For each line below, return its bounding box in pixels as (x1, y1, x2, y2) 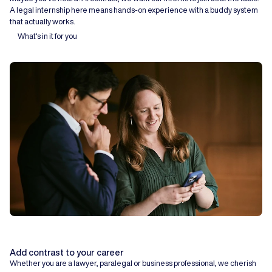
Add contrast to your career (10, 248, 124, 257)
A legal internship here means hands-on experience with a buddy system (10, 5, 258, 14)
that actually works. (10, 17, 75, 25)
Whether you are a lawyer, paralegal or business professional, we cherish (10, 259, 256, 268)
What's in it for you (17, 32, 77, 41)
